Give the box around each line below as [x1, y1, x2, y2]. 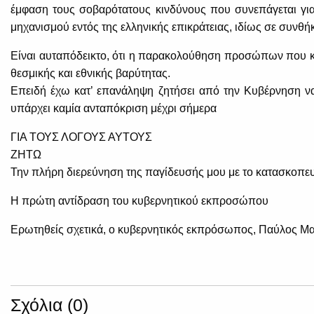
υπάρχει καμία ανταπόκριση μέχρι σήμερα [11, 102, 217, 115]
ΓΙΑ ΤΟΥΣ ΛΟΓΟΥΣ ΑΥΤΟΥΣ [11, 131, 152, 144]
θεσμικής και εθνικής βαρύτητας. [11, 67, 170, 80]
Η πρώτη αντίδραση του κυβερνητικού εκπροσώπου [11, 195, 268, 207]
